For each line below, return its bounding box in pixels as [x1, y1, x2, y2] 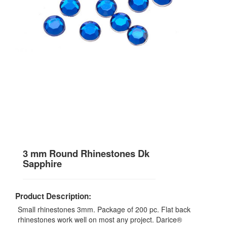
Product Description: [15, 191, 91, 202]
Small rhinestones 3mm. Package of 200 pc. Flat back [18, 204, 191, 215]
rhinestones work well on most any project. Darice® [18, 214, 182, 225]
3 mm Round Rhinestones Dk [23, 146, 149, 161]
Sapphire [23, 157, 62, 171]
